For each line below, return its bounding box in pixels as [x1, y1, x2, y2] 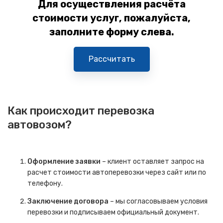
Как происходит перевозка [7, 104, 154, 117]
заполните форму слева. [49, 26, 174, 38]
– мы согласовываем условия [109, 197, 208, 206]
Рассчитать [88, 54, 135, 64]
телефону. [27, 179, 63, 188]
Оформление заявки [27, 157, 101, 166]
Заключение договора [27, 197, 109, 206]
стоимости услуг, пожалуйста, [32, 12, 191, 24]
